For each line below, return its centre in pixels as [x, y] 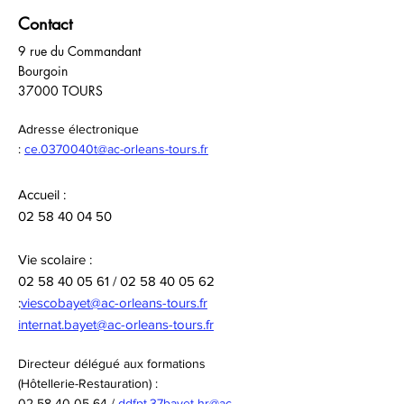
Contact [45, 23]
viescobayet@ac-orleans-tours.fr [114, 303]
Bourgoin [43, 71]
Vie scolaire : [55, 259]
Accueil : [42, 194]
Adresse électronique [78, 129]
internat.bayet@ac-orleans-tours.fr [116, 324]
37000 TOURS [60, 91]
